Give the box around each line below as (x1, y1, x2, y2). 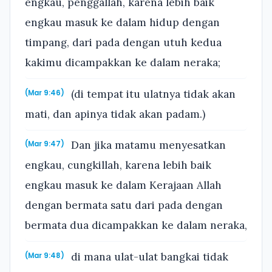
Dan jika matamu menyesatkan (68, 138, 226, 152)
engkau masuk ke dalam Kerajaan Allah (25, 178, 222, 192)
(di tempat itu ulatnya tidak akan (68, 87, 236, 101)
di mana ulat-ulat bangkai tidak (68, 250, 229, 264)
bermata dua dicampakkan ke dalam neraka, (25, 219, 247, 233)
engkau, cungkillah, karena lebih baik (25, 158, 211, 172)
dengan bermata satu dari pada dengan (25, 199, 223, 212)
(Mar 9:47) (25, 139, 64, 149)
